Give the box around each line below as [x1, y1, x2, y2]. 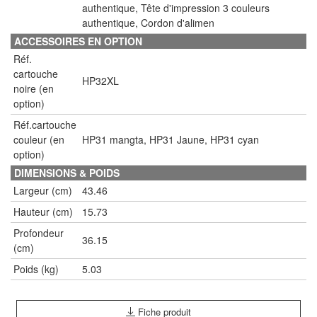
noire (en [13, 81, 54, 96]
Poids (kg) [13, 261, 59, 276]
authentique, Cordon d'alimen [82, 15, 214, 30]
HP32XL [82, 73, 119, 88]
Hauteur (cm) [13, 204, 73, 219]
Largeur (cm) [13, 183, 72, 197]
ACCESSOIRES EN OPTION [14, 33, 142, 48]
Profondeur [13, 225, 64, 240]
